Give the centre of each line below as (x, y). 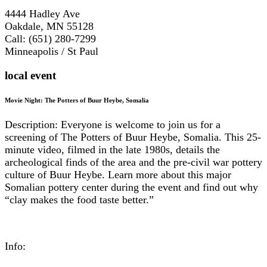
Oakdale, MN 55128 (49, 26)
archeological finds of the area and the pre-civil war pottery (133, 162)
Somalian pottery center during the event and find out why (131, 187)
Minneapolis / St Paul (55, 51)
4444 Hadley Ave (42, 13)
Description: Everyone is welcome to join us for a (113, 125)
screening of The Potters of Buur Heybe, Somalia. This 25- (133, 137)
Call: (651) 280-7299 (50, 38)
